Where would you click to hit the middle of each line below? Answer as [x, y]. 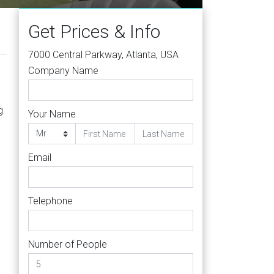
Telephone [50, 201]
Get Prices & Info [94, 31]
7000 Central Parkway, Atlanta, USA [103, 55]
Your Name [52, 114]
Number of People [68, 244]
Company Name [63, 71]
